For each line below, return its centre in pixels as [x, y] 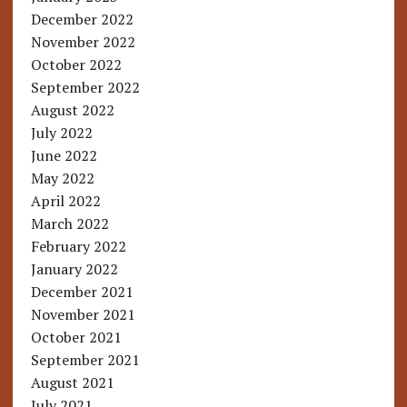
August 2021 [72, 383]
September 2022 [85, 88]
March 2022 [69, 224]
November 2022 [83, 42]
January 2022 [74, 269]
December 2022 [82, 20]
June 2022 [64, 156]
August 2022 [72, 110]
